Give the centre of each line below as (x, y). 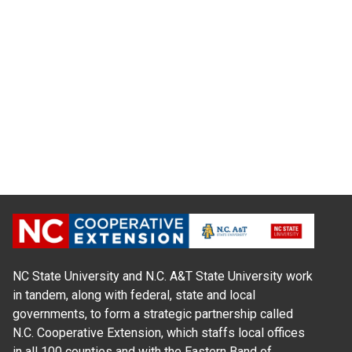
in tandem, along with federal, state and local (134, 295)
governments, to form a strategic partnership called (153, 313)
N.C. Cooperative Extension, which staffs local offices (159, 332)
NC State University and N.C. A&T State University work (163, 276)
